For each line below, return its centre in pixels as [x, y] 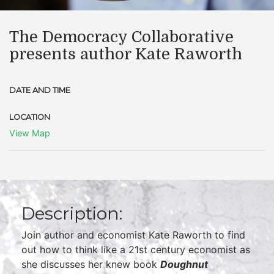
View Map [30, 133]
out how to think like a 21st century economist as [136, 250]
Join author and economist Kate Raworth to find [133, 235]
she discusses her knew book [91, 264]
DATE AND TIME [40, 90]
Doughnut [184, 264]
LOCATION [30, 117]
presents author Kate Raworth [126, 54]
